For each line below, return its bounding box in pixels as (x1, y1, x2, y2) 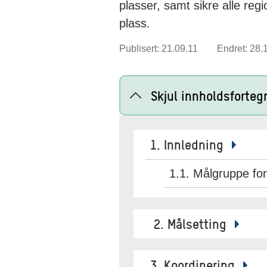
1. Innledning (150, 136, 227, 153)
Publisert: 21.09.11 (119, 44, 198, 54)
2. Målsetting (150, 215, 230, 232)
